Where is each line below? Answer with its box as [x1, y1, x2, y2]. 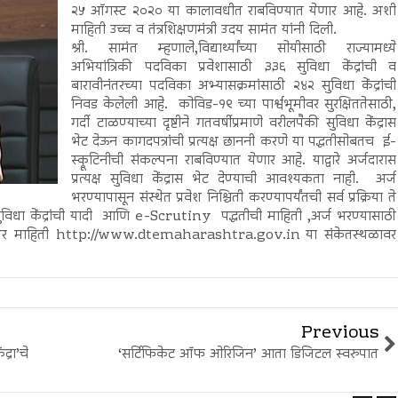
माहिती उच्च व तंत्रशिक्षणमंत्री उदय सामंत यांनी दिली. [71, 19, 337, 42]
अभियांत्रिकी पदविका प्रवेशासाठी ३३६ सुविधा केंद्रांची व [71, 56, 396, 79]
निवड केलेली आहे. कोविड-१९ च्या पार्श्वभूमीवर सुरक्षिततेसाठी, [71, 93, 396, 116]
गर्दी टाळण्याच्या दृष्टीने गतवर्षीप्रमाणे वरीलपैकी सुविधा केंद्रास [71, 112, 396, 135]
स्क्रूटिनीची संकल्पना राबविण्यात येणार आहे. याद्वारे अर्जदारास [71, 149, 396, 172]
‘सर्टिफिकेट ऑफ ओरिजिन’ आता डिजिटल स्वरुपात [118, 343, 378, 366]
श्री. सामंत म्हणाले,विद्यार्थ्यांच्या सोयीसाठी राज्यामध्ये [71, 37, 396, 60]
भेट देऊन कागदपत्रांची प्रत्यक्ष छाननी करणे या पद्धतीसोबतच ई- [71, 131, 396, 154]
